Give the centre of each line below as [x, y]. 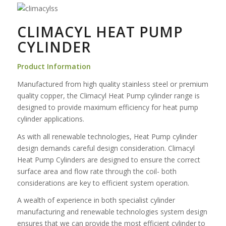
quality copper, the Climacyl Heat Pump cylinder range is [108, 95]
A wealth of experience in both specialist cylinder [96, 200]
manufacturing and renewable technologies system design [112, 212]
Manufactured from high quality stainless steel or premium [112, 84]
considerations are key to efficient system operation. [103, 183]
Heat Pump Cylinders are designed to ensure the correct [108, 159]
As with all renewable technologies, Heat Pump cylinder [107, 136]
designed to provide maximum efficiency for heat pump [107, 107]
